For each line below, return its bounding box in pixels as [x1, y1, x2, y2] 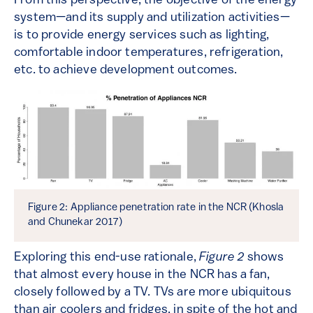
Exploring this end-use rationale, [14, 251, 200, 265]
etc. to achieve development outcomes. [14, 64, 238, 78]
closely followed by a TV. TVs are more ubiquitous [14, 286, 291, 300]
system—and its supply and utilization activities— [14, 11, 290, 25]
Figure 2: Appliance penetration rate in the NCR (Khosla [28, 203, 284, 214]
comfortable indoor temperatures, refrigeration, [14, 46, 284, 60]
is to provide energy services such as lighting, [14, 29, 270, 43]
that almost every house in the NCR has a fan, [14, 268, 270, 282]
